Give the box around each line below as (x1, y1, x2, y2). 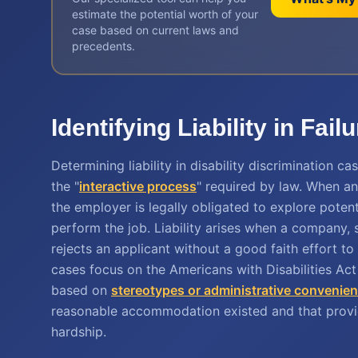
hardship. (51, 324, 106, 340)
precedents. (72, 39, 135, 53)
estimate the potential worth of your (72, 7, 258, 21)
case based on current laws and (72, 23, 239, 37)
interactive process (79, 178, 197, 194)
